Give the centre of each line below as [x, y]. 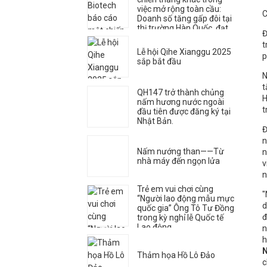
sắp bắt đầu [159, 62]
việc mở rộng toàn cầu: [179, 9]
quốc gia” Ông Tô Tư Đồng [186, 208]
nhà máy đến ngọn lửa [178, 161]
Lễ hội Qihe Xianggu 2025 [184, 52]
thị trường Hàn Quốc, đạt [183, 28]
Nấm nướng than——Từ [181, 151]
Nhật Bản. [155, 121]
